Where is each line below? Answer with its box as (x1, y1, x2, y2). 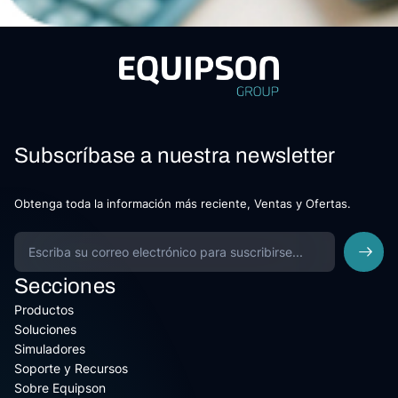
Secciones (14, 275, 116, 298)
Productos (14, 302, 74, 318)
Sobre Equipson (14, 380, 106, 396)
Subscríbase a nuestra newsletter (14, 144, 336, 168)
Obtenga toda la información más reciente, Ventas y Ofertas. (14, 196, 351, 211)
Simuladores (14, 341, 85, 357)
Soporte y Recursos (14, 361, 128, 377)
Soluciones (14, 322, 76, 338)
